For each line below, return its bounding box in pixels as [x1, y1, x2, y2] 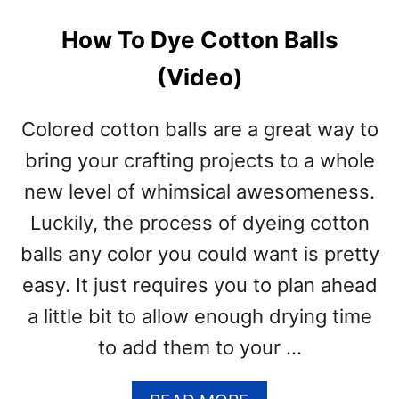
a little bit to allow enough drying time [27, 305, 372, 328]
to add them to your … [97, 336, 302, 359]
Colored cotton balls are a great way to [20, 118, 379, 141]
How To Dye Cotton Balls [61, 26, 338, 53]
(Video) [156, 63, 243, 91]
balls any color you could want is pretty [20, 242, 379, 265]
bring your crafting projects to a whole [24, 149, 375, 172]
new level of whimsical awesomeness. [24, 180, 375, 203]
